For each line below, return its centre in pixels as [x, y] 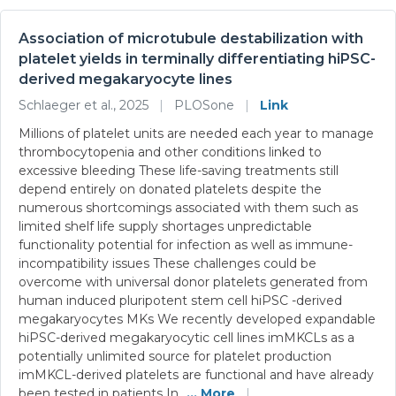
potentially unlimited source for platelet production [175, 356]
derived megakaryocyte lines [126, 79]
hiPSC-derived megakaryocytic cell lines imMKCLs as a [187, 337]
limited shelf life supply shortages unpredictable [165, 226]
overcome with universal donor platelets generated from [193, 282]
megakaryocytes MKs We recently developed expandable [197, 319]
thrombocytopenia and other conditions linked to [170, 152]
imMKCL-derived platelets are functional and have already [196, 374]
